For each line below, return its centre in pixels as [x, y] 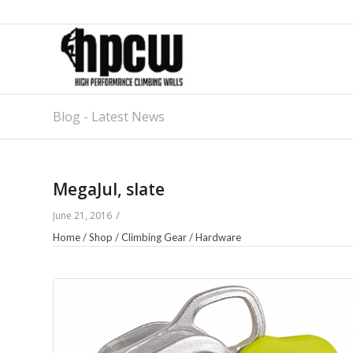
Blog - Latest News [109, 117]
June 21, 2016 [82, 216]
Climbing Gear [154, 237]
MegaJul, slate [109, 189]
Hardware [218, 237]
